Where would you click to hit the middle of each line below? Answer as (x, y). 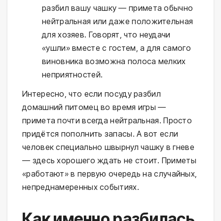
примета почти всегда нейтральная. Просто (107, 121)
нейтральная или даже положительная (118, 21)
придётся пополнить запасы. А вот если (100, 134)
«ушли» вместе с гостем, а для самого (116, 48)
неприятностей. (73, 74)
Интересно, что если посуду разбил (92, 94)
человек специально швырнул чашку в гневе (108, 147)
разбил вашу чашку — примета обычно (118, 8)
